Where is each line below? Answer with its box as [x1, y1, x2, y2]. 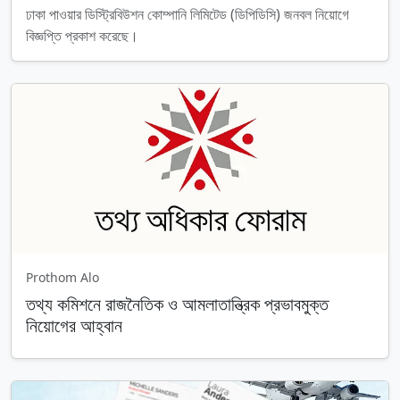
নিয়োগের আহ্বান [26, 313, 122, 337]
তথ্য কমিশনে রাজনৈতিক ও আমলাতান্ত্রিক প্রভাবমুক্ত [26, 292, 329, 316]
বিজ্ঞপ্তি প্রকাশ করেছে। [26, 26, 138, 46]
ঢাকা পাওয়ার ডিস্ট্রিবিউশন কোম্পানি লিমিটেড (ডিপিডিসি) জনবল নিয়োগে [26, 4, 349, 24]
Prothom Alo [26, 269, 99, 286]
